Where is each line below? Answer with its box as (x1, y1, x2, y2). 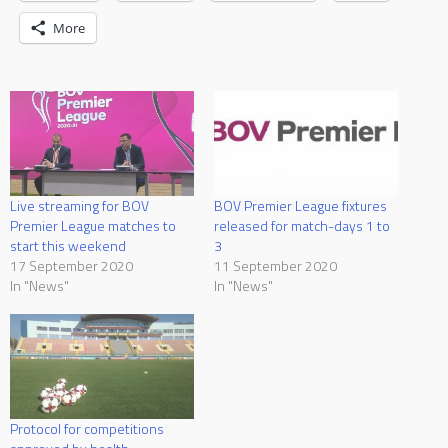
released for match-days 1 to (214, 214, 390, 236)
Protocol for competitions (10, 417, 164, 439)
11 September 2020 (214, 254, 337, 276)
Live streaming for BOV (10, 194, 149, 216)
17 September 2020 (10, 254, 133, 276)
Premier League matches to (10, 214, 176, 236)
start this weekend (10, 234, 126, 256)
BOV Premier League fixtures (214, 194, 387, 216)
